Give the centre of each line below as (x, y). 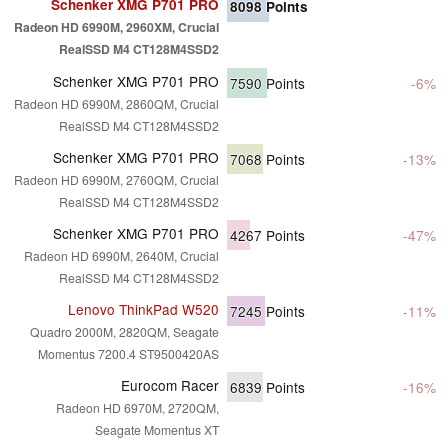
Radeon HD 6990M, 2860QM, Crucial (116, 103)
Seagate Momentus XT (157, 429)
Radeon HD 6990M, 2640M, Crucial (121, 255)
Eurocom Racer (170, 384)
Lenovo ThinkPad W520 (143, 308)
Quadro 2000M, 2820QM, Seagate (124, 331)
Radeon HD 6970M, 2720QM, (137, 407)
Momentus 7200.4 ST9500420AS (128, 353)
